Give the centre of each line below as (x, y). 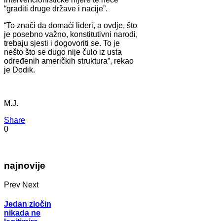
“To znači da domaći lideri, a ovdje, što (71, 25)
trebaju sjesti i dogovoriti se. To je (62, 43)
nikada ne (22, 213)
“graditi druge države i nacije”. (56, 8)
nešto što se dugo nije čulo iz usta (63, 52)
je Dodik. (19, 70)
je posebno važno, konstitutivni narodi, (71, 34)
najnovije (25, 166)
